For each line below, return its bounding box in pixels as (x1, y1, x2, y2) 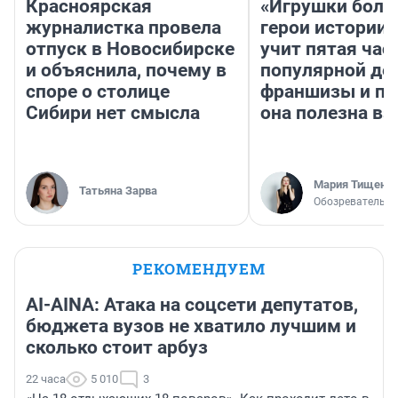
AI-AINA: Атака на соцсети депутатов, (26, 294, 358, 316)
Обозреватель (314, 195, 386, 209)
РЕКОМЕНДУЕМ (132, 259, 266, 280)
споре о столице (26, 81, 170, 103)
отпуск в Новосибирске (26, 38, 235, 60)
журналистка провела (26, 17, 221, 39)
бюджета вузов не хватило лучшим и (26, 315, 356, 338)
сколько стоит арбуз (26, 337, 208, 359)
